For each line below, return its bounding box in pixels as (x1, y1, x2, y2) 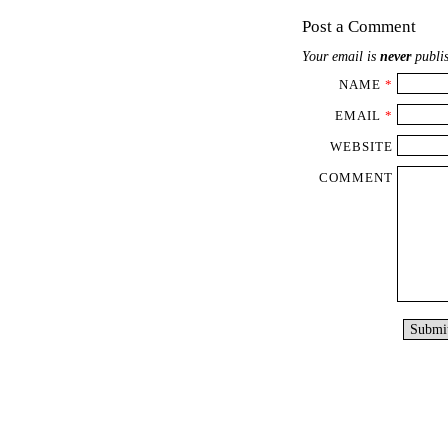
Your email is (302, 47, 380, 64)
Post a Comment (302, 17, 416, 37)
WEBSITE (329, 139, 393, 155)
